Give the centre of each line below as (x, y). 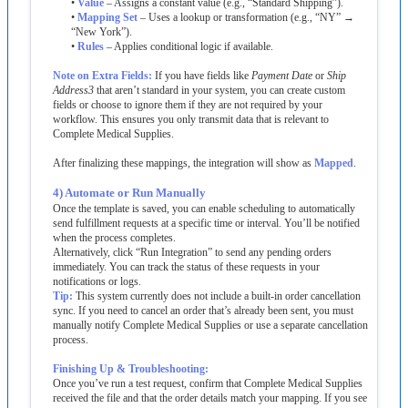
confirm (206, 383)
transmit (216, 119)
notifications (79, 281)
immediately (78, 266)
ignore (148, 104)
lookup (195, 17)
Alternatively (80, 252)
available (252, 46)
